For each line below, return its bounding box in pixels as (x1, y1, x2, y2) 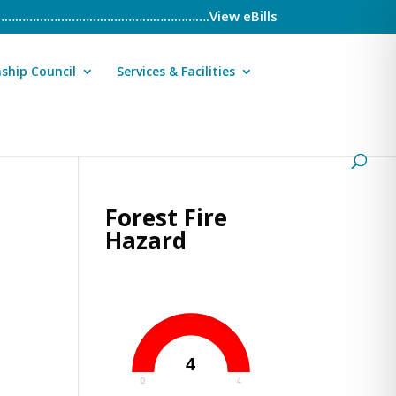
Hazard (105, 225, 187, 256)
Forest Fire (105, 202, 228, 233)
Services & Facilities (117, 62, 235, 80)
